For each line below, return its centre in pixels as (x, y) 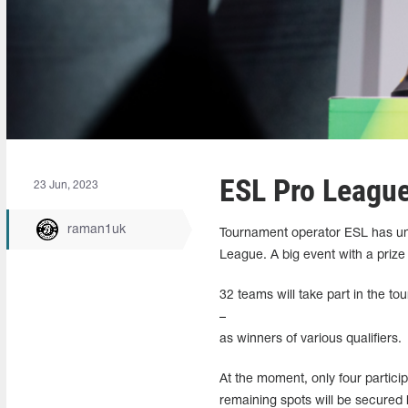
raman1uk (97, 229)
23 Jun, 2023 (66, 185)
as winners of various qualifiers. (310, 339)
